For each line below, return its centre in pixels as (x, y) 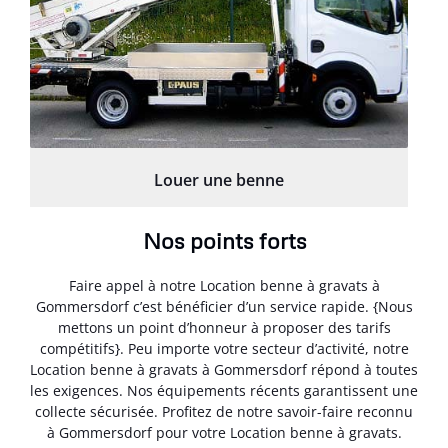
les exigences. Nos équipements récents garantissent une (224, 391)
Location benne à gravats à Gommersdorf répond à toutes (224, 370)
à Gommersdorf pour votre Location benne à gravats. (224, 433)
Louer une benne (219, 180)
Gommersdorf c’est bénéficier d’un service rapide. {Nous (224, 307)
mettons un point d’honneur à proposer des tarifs (224, 328)
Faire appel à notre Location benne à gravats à (224, 286)
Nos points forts (224, 241)
